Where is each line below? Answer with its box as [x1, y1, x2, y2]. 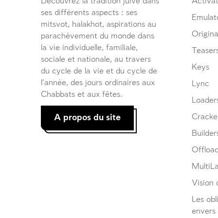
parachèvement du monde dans [41, 32, 154, 41]
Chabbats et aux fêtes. [41, 91, 123, 99]
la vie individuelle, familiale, [41, 44, 138, 53]
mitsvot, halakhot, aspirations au [41, 20, 156, 29]
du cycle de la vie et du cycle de [41, 67, 157, 76]
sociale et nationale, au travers [41, 55, 151, 64]
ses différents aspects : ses [41, 9, 137, 18]
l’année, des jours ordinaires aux [41, 79, 155, 88]
